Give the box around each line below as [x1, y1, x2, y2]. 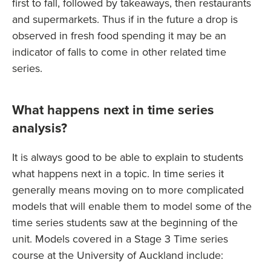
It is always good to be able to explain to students [12, 149, 243, 165]
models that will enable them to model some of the [12, 198, 252, 214]
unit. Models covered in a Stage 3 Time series [12, 231, 228, 247]
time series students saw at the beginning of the [12, 215, 238, 230]
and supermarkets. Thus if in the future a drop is [12, 11, 238, 27]
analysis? [12, 118, 67, 138]
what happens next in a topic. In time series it [12, 166, 224, 181]
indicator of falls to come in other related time [12, 44, 226, 60]
